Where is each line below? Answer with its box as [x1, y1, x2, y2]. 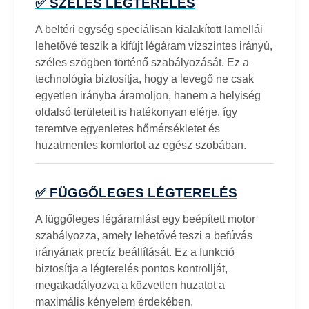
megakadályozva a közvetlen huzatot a [35, 279, 225, 291]
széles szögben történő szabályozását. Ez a [35, 56, 249, 68]
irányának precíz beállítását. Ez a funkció [35, 246, 235, 258]
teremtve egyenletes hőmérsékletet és [35, 122, 220, 134]
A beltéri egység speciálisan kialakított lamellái [35, 23, 263, 35]
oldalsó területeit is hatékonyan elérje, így [35, 106, 237, 118]
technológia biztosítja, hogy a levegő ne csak [35, 72, 254, 85]
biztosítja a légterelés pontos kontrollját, [35, 262, 228, 275]
